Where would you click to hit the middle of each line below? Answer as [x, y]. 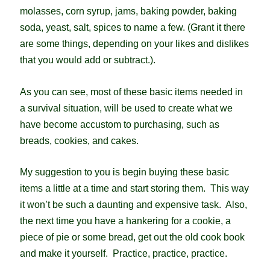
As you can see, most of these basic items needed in [131, 92]
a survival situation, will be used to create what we [126, 108]
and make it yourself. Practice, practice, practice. [123, 254]
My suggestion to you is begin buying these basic [124, 172]
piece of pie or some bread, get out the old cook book [132, 237]
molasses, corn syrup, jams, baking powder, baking [128, 11]
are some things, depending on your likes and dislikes [134, 43]
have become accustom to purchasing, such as [119, 124]
